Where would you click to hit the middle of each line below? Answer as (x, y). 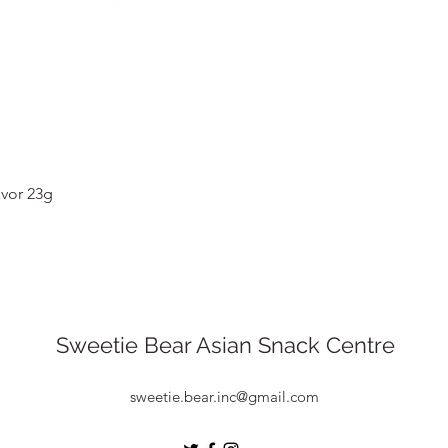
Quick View (224, 189)
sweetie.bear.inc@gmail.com (224, 396)
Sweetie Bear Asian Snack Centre (225, 344)
